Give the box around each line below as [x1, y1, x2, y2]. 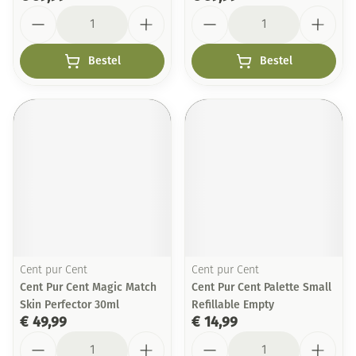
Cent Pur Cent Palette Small [192, 281, 331, 294]
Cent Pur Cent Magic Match [20, 281, 157, 294]
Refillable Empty [192, 298, 274, 311]
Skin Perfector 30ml [20, 298, 119, 311]
